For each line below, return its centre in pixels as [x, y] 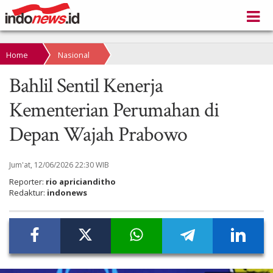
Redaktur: [28, 193]
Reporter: [27, 182]
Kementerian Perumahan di [114, 110]
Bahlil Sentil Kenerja [86, 86]
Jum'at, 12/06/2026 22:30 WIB [59, 165]
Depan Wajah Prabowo [98, 135]
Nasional [74, 55]
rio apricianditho [81, 182]
